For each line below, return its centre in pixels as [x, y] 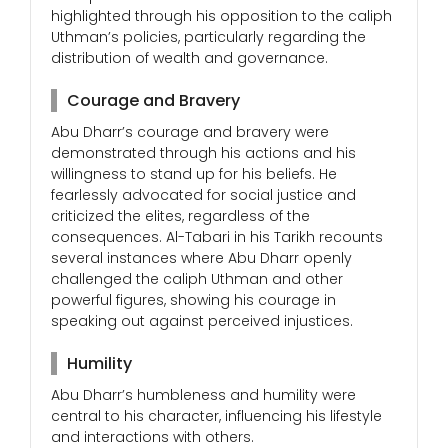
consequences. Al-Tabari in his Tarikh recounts [217, 237]
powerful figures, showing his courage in [193, 300]
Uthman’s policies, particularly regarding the [208, 37]
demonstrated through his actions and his [203, 153]
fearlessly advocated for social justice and [203, 195]
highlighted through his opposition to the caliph [221, 16]
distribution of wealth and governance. [189, 58]
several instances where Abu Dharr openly [201, 258]
